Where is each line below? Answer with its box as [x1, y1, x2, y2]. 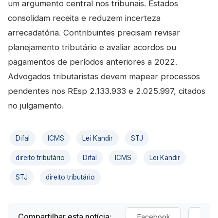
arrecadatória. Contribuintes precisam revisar [8, 28, 180, 37]
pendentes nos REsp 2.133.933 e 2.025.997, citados [8, 86, 205, 96]
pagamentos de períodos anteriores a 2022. [8, 57, 177, 67]
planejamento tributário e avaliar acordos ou [8, 42, 176, 52]
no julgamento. [8, 101, 64, 110]
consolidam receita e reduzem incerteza [8, 13, 161, 23]
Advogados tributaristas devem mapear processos [8, 72, 200, 81]
